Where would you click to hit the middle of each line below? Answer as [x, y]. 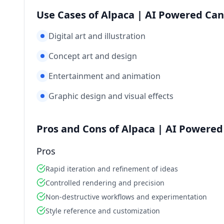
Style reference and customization [103, 211]
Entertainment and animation [104, 76]
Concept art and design [93, 56]
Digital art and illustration [97, 36]
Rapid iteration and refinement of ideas [112, 169]
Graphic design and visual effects [111, 96]
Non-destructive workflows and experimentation [126, 197]
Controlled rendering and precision [105, 183]
